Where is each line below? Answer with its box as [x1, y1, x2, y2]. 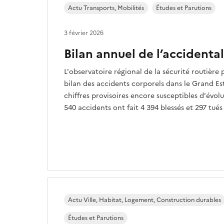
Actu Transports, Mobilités [68, 3, 144, 12]
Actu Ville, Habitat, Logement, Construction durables [68, 195, 221, 204]
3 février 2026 [64, 28, 103, 37]
